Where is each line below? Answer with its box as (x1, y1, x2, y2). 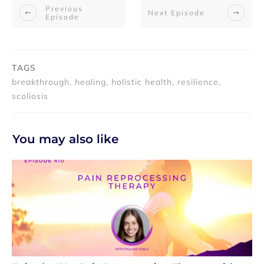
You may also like (12, 132, 118, 147)
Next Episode (148, 8, 205, 17)
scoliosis (12, 91, 48, 102)
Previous (45, 4, 83, 13)
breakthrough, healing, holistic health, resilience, (12, 77, 221, 88)
